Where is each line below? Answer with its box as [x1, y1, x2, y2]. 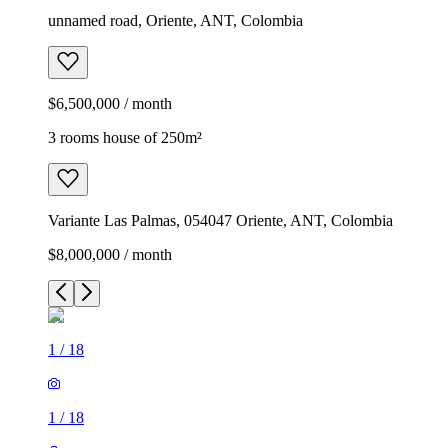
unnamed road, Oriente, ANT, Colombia [48, 11, 303, 29]
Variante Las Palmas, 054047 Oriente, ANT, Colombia [48, 211, 393, 229]
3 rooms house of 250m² [48, 128, 202, 146]
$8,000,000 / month [48, 245, 172, 263]
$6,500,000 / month [48, 94, 172, 112]
